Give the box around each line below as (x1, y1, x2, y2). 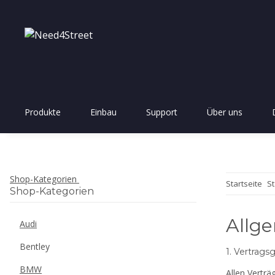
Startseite (226, 177, 262, 189)
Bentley (20, 240, 50, 252)
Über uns (207, 106, 242, 118)
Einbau (90, 106, 117, 118)
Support (146, 106, 177, 118)
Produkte (25, 106, 61, 118)
